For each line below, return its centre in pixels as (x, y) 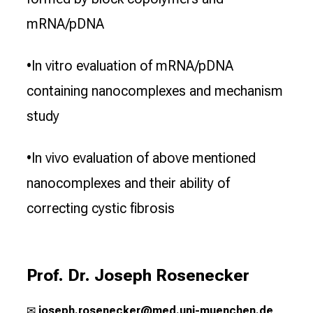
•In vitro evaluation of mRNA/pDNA (130, 66)
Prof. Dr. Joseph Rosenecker (140, 276)
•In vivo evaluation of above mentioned (141, 158)
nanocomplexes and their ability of (128, 183)
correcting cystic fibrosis (101, 209)
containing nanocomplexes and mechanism (155, 91)
